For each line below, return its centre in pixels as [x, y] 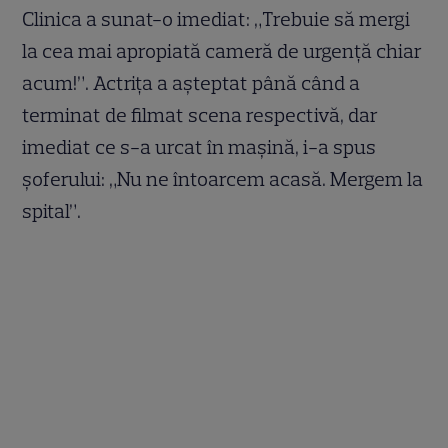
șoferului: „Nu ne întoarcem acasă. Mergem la [223, 178]
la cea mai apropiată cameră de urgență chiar [222, 50]
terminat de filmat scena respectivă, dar [200, 114]
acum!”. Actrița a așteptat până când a [191, 82]
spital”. [52, 210]
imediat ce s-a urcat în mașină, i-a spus [199, 146]
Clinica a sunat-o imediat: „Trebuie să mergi [216, 18]
